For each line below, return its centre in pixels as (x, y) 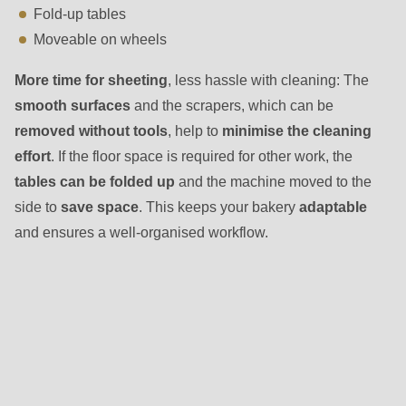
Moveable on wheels (101, 39)
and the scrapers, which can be (234, 105)
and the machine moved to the (273, 181)
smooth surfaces (74, 105)
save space (100, 206)
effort (33, 155)
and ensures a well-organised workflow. (141, 232)
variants (40, 308)
